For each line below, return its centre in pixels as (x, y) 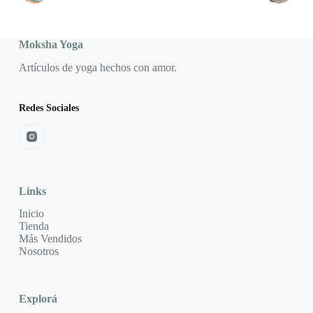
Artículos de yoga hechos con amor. (97, 67)
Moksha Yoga (51, 44)
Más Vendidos (50, 239)
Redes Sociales (49, 107)
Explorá (38, 299)
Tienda (34, 226)
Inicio (31, 214)
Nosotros (38, 252)
